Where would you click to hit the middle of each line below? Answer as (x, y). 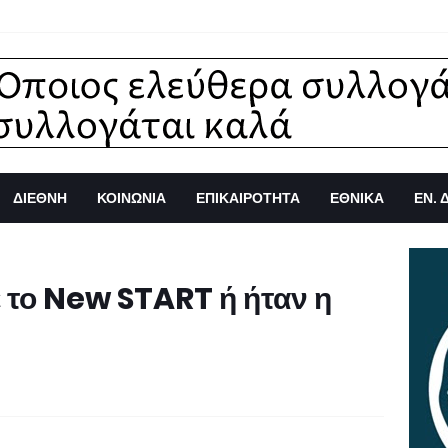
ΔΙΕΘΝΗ (40, 198)
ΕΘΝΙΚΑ (357, 198)
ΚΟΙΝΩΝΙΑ (131, 198)
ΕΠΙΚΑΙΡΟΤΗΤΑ (248, 198)
